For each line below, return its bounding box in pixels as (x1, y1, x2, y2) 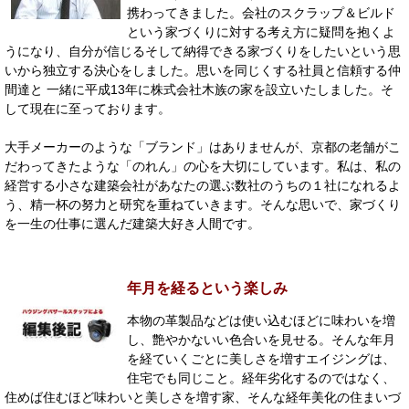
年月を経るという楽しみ (127, 280, 288, 297)
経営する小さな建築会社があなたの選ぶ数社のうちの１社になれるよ (5, 177, 401, 193)
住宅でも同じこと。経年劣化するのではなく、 (127, 370, 395, 385)
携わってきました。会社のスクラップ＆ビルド (127, 5, 395, 20)
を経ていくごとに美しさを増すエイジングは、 (127, 351, 395, 366)
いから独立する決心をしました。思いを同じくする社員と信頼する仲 (5, 62, 401, 78)
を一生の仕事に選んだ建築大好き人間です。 (5, 215, 260, 231)
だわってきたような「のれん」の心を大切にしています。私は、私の (5, 158, 401, 173)
